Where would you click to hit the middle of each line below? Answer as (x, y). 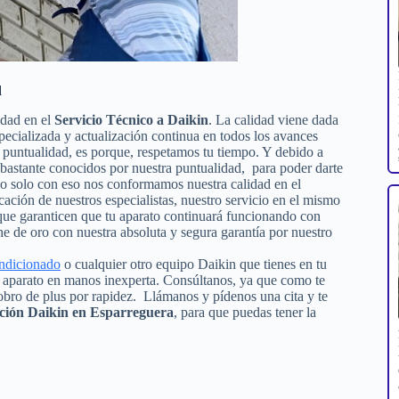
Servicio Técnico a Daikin (131, 119)
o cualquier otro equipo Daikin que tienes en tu (194, 264)
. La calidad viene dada (273, 119)
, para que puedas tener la (245, 312)
